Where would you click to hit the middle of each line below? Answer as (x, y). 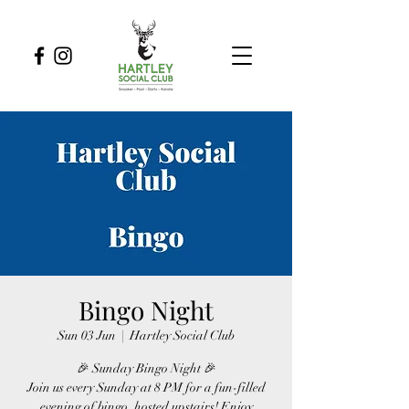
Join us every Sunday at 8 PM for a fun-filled (146, 388)
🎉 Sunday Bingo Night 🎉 (146, 368)
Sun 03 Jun (87, 336)
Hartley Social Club (182, 336)
